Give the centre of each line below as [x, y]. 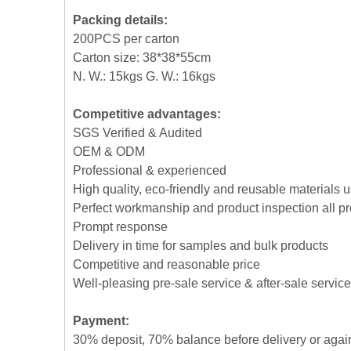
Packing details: [120, 20]
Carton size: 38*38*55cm [142, 58]
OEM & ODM [109, 152]
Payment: [101, 321]
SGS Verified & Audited [138, 133]
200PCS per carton [126, 39]
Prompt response [120, 227]
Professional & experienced [150, 170]
